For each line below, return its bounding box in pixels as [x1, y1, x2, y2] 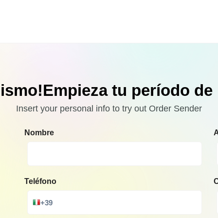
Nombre [24, 128, 54, 137]
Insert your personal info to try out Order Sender [16, 104, 202, 114]
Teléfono [24, 177, 56, 186]
